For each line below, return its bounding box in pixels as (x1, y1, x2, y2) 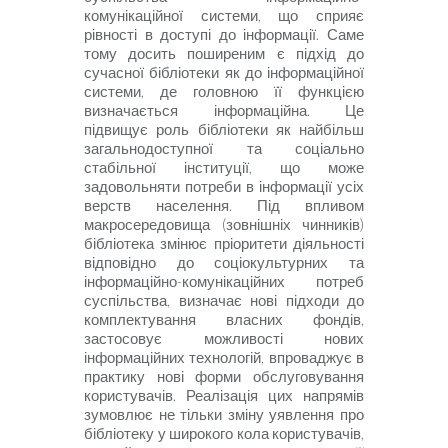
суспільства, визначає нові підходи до (84, 292, 364, 310)
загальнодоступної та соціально (84, 140, 364, 158)
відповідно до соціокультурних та (84, 254, 364, 272)
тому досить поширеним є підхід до (84, 45, 364, 63)
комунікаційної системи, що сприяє (84, 7, 364, 25)
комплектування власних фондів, (84, 311, 364, 329)
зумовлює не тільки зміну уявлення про (84, 406, 364, 424)
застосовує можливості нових (84, 330, 364, 348)
